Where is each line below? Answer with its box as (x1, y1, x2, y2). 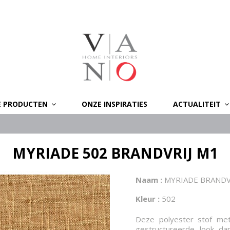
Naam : (136, 175, 162, 185)
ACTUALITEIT (173, 99, 223, 109)
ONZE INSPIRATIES (82, 99, 147, 109)
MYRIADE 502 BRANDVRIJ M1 (12, 143, 218, 163)
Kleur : (136, 194, 160, 204)
